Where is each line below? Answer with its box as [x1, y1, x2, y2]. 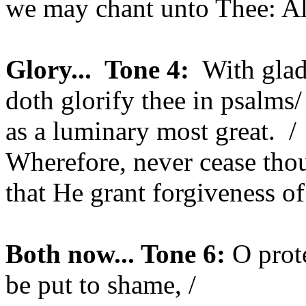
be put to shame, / [5, 270, 196, 299]
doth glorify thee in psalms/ [5, 85, 302, 115]
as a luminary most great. [5, 116, 275, 145]
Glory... [5, 55, 92, 84]
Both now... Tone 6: [5, 239, 232, 268]
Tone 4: [105, 55, 189, 84]
